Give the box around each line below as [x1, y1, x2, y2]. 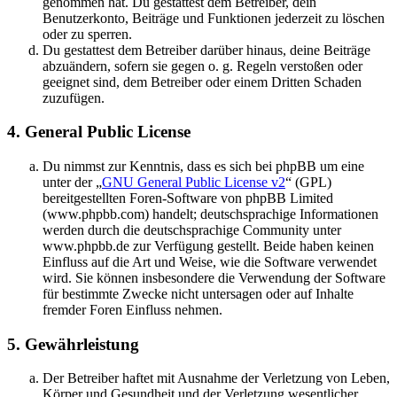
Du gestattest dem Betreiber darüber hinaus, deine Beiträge [43, 42, 370, 58]
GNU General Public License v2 [102, 175, 285, 191]
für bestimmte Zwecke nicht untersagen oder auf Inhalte [43, 286, 354, 302]
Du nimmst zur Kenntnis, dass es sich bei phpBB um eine [43, 159, 364, 175]
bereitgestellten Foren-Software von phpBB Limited [43, 191, 333, 206]
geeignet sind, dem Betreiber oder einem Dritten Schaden [43, 74, 362, 90]
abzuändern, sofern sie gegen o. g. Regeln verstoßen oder [43, 58, 362, 74]
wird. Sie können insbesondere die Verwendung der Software [43, 270, 385, 286]
